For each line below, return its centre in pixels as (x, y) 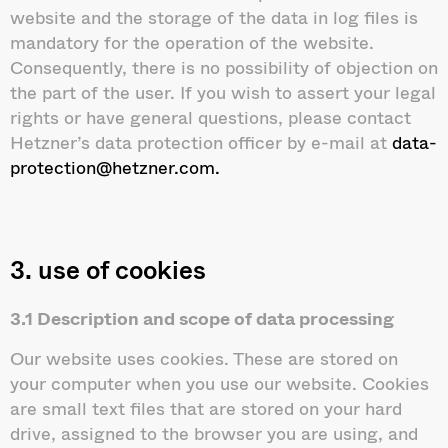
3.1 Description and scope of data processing (202, 318)
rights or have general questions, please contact (210, 116)
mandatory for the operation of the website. (192, 41)
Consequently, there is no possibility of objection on (224, 66)
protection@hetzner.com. (115, 166)
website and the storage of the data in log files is (214, 16)
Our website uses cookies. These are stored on (204, 357)
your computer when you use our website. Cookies (219, 382)
